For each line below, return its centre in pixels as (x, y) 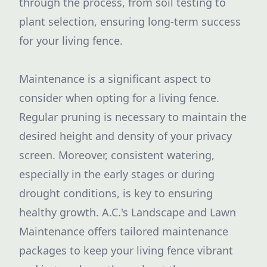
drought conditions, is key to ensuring (116, 193)
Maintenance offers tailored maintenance (124, 231)
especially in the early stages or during (117, 174)
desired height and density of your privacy (125, 136)
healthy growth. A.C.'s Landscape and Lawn (128, 212)
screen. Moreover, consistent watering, (117, 155)
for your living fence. (71, 41)
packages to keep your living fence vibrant (126, 250)
